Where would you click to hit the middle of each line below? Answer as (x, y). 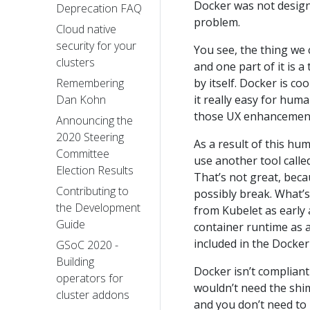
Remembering (90, 83)
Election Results (95, 171)
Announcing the (94, 121)
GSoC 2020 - (87, 245)
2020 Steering (90, 137)
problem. (217, 22)
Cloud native (86, 29)
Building (75, 262)
